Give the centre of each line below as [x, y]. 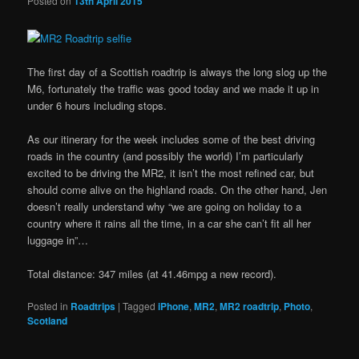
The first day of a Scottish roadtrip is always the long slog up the [177, 71]
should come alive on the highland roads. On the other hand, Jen [177, 189]
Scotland [48, 321]
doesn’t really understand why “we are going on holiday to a [165, 206]
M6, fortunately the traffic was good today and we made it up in [173, 88]
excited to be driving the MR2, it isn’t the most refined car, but [171, 172]
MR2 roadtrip [250, 306]
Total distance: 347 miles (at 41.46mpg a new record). [154, 273]
